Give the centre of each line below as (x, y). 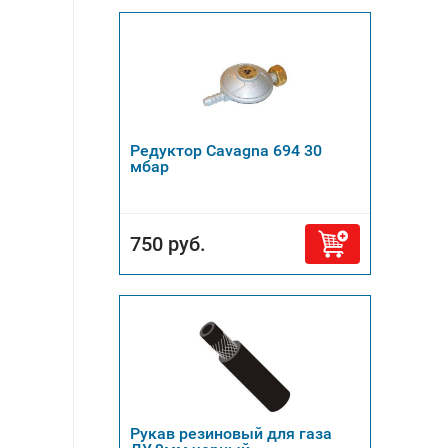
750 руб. (167, 244)
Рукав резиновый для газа (230, 433)
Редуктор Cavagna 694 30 (225, 150)
